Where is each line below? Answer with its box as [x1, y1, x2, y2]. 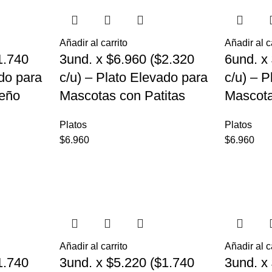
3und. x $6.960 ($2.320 [59, 52, 194, 67]
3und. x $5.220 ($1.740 [59, 255, 194, 271]
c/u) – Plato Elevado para [59, 70, 208, 86]
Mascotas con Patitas [59, 88, 185, 104]
